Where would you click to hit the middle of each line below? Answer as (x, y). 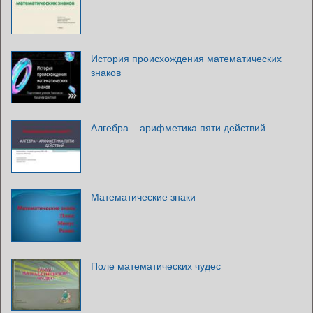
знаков (106, 72)
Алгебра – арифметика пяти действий (178, 127)
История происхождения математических (186, 58)
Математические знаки (143, 196)
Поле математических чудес (156, 265)
